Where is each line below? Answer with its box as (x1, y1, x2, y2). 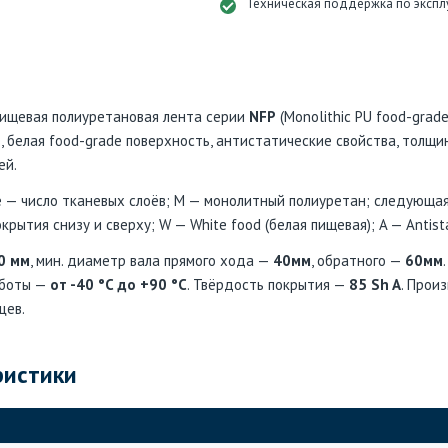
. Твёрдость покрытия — (187, 275, 349, 294)
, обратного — (311, 251, 405, 270)
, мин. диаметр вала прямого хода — (30, 251, 273, 270)
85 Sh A (349, 275, 401, 294)
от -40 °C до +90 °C (50, 275, 187, 294)
